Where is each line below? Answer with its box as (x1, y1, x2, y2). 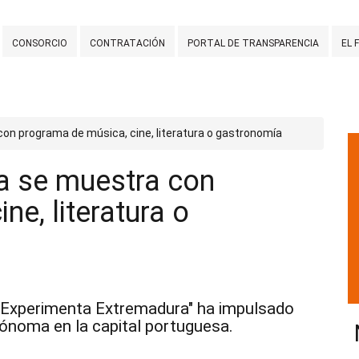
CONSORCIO (12, 37, 67, 49)
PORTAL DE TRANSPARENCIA (188, 37, 319, 49)
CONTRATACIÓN (90, 37, 165, 49)
